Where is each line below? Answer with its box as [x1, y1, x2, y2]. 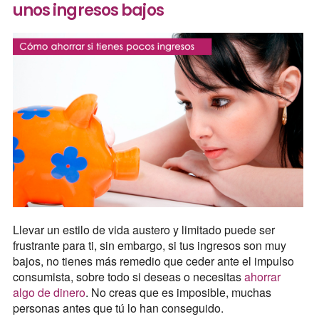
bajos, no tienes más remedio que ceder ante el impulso [12, 252, 294, 269]
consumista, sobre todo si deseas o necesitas [12, 268, 244, 285]
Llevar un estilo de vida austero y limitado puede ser [12, 221, 275, 238]
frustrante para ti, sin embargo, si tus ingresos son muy [12, 236, 286, 253]
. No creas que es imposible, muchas [85, 283, 271, 300]
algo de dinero [12, 283, 85, 300]
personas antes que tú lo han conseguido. [12, 299, 224, 316]
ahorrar [244, 268, 281, 285]
